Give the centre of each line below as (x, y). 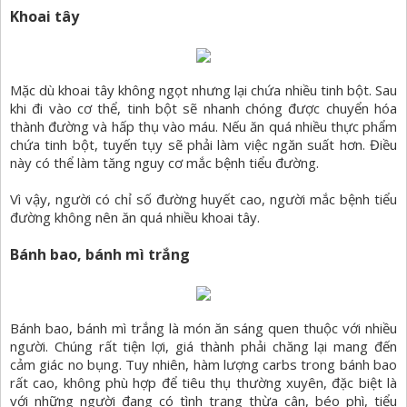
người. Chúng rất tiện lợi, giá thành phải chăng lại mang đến (203, 347)
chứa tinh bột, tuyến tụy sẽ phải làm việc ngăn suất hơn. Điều (203, 145)
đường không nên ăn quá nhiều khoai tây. (135, 218)
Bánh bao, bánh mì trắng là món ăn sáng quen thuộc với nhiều (203, 328)
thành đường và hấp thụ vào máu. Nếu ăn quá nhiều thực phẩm (203, 127)
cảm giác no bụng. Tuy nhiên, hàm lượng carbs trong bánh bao (203, 365)
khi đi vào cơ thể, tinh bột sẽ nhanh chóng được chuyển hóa (203, 109)
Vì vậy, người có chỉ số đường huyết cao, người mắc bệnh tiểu (203, 199)
